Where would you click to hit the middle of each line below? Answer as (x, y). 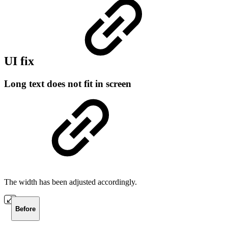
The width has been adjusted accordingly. (70, 182)
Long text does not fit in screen (68, 83)
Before (25, 209)
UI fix (21, 61)
